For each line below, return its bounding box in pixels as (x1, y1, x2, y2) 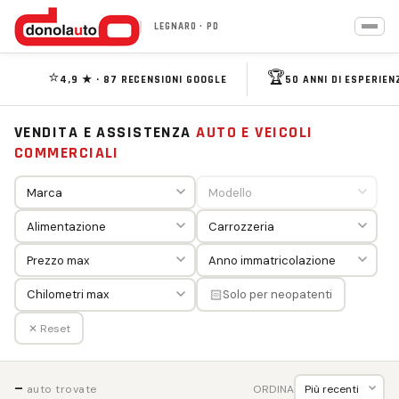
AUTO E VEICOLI (196, 122, 313, 142)
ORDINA (253, 381, 294, 396)
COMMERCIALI (14, 142, 119, 163)
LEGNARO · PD (153, 20, 219, 33)
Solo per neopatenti (222, 287, 332, 302)
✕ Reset (28, 321, 70, 336)
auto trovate (23, 382, 97, 396)
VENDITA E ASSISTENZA (14, 122, 197, 142)
